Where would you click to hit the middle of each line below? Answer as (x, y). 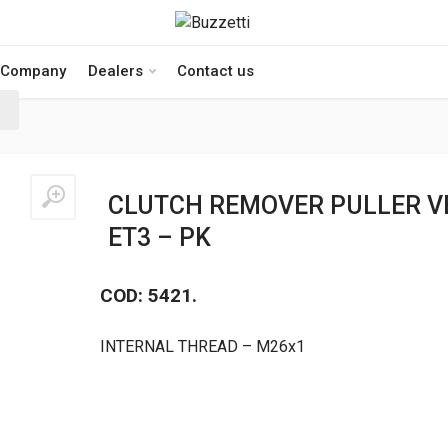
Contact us (215, 71)
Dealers (115, 71)
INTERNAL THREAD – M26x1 (203, 346)
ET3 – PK (160, 237)
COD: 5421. (149, 295)
